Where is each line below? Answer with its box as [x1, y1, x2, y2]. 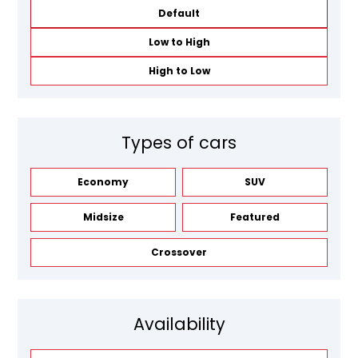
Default [158, 6, 200, 20]
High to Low [148, 63, 210, 78]
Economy [78, 174, 129, 189]
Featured [229, 209, 280, 224]
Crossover [151, 245, 207, 259]
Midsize [82, 209, 124, 224]
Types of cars [121, 130, 237, 154]
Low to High [148, 34, 210, 49]
